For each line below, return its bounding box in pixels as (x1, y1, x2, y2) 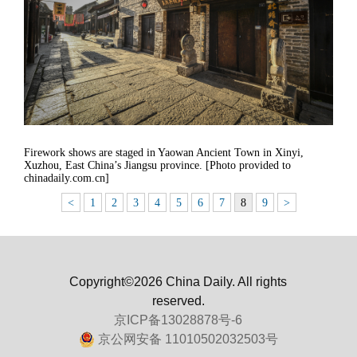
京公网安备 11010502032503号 (97, 331, 278, 346)
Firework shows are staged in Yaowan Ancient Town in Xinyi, (24, 146, 304, 159)
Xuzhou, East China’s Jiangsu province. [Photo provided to (24, 159, 291, 171)
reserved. (151, 292, 205, 308)
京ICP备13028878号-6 (114, 312, 243, 327)
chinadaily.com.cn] (24, 171, 109, 184)
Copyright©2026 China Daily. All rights (69, 273, 288, 288)
